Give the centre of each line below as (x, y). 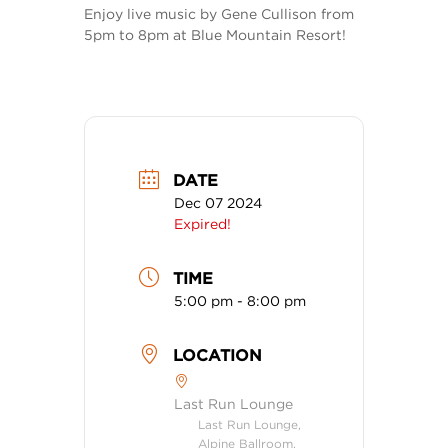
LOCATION (217, 355)
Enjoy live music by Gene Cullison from (219, 13)
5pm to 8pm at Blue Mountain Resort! (215, 34)
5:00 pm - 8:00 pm (240, 300)
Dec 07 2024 (218, 202)
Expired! (202, 223)
